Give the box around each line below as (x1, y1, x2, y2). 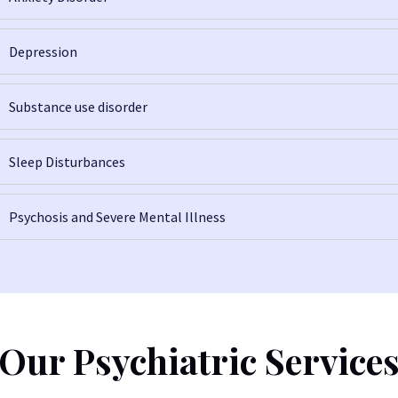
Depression (9, 42, 77, 60)
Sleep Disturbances (9, 152, 125, 171)
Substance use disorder (9, 97, 147, 115)
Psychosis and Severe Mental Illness (9, 207, 226, 226)
